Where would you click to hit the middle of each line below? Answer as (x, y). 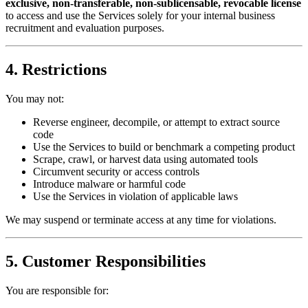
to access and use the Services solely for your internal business (140, 16)
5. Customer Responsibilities (106, 262)
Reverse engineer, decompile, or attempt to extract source (156, 122)
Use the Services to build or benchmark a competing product (164, 147)
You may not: (35, 99)
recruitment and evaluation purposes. (85, 28)
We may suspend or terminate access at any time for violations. (141, 220)
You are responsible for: (57, 290)
